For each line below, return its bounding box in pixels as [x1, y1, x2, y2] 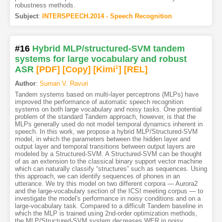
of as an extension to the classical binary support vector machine [14, 158, 202, 166]
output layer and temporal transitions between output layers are [14, 143, 195, 151]
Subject [14, 12, 38, 20]
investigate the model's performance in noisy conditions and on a [14, 195, 201, 203]
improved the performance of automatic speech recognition [14, 98, 183, 106]
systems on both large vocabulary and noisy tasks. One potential [14, 106, 202, 113]
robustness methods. [14, 1, 75, 9]
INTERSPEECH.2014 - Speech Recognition [42, 12, 172, 20]
